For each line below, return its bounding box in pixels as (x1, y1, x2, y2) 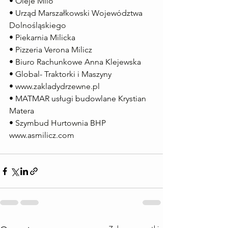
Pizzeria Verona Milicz (15, 45, 92, 54)
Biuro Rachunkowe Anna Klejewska (15, 57, 141, 67)
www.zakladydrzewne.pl (15, 81, 100, 91)
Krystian (118, 94, 148, 103)
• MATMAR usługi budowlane (9, 94, 118, 103)
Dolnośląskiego (9, 20, 66, 30)
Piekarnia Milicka (15, 33, 75, 42)
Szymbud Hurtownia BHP (15, 118, 106, 128)
